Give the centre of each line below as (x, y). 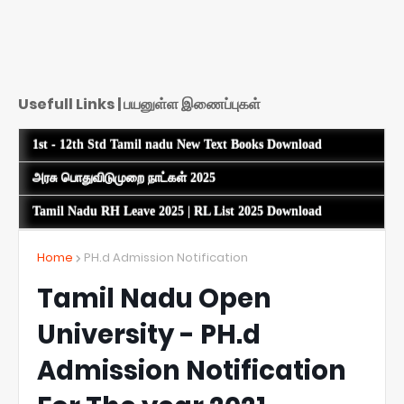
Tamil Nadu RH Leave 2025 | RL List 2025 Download (177, 211)
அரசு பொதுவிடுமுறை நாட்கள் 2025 (124, 178)
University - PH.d (149, 334)
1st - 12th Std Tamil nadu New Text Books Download (177, 144)
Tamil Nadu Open (154, 298)
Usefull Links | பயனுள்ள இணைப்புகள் (139, 105)
